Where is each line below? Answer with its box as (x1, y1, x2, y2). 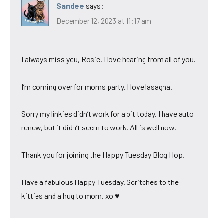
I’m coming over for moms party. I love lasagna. (21, 82, 172, 91)
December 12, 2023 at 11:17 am (56, 17, 151, 26)
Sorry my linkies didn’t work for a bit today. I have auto (21, 109, 194, 119)
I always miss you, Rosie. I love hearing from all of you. (21, 54, 196, 64)
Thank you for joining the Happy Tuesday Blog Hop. (21, 150, 184, 160)
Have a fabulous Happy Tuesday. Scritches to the (21, 177, 179, 187)
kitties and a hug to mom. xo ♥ (21, 191, 120, 200)
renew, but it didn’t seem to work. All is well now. (21, 123, 176, 132)
